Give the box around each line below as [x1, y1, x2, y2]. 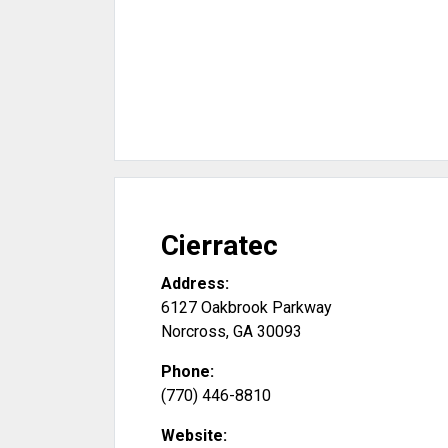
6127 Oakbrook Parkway [161, 298, 332, 317]
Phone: [161, 362, 214, 381]
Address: [161, 274, 229, 293]
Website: [161, 426, 227, 445]
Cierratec [161, 229, 278, 262]
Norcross [161, 322, 226, 341]
